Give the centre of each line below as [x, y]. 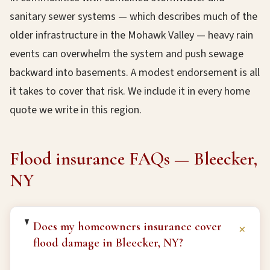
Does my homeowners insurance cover [128, 227]
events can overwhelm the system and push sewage [127, 54]
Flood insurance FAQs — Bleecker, [133, 159]
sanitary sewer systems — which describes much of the [133, 17]
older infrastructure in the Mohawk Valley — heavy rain [131, 35]
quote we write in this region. [76, 110]
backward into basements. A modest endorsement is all [135, 73]
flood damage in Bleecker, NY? [108, 243]
